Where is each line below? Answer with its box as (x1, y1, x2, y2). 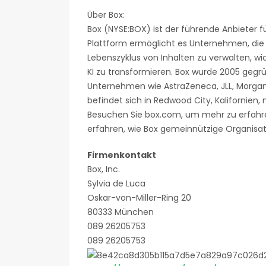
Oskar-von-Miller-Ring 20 (87, 192, 191, 204)
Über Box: (87, 9, 125, 21)
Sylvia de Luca (87, 178, 145, 189)
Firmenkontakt (87, 149, 156, 161)
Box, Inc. (87, 163, 120, 175)
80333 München (87, 206, 154, 218)
